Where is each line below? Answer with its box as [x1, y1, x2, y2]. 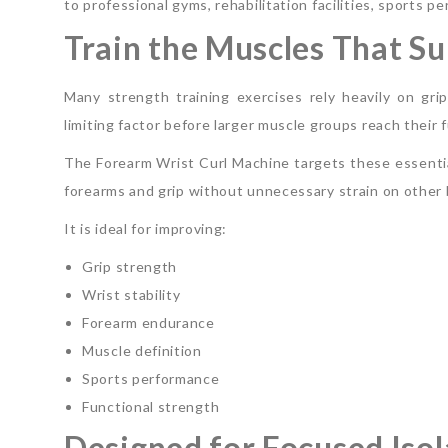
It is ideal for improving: [64, 219, 228, 237]
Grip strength [82, 257, 178, 275]
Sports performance [82, 369, 220, 387]
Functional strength [82, 397, 220, 415]
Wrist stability [82, 285, 181, 303]
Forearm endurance [82, 313, 215, 331]
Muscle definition [82, 341, 202, 359]
